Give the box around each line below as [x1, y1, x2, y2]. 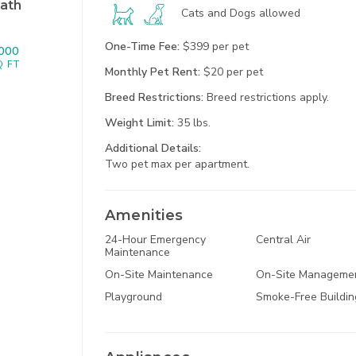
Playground [105, 288, 163, 304]
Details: [161, 140, 202, 156]
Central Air [255, 231, 311, 247]
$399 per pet [183, 38, 250, 54]
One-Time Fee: [105, 38, 184, 54]
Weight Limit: [105, 114, 178, 130]
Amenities [105, 206, 184, 224]
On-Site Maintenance [105, 266, 214, 282]
